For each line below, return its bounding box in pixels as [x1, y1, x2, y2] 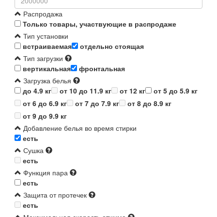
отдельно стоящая [78, 41, 144, 51]
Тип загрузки [21, 53, 63, 63]
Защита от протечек [21, 190, 87, 200]
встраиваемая [21, 41, 72, 51]
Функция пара [21, 168, 68, 178]
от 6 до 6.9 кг [23, 98, 67, 108]
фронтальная [77, 63, 125, 74]
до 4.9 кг [21, 86, 51, 96]
